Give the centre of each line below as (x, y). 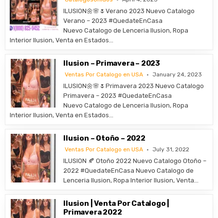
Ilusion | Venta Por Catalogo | (117, 203)
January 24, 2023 (177, 74)
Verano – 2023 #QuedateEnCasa (113, 21)
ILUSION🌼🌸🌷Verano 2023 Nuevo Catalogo (129, 11)
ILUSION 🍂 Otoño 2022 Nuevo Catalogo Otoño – (135, 161)
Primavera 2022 (93, 212)
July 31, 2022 (171, 149)
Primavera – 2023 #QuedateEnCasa (118, 96)
